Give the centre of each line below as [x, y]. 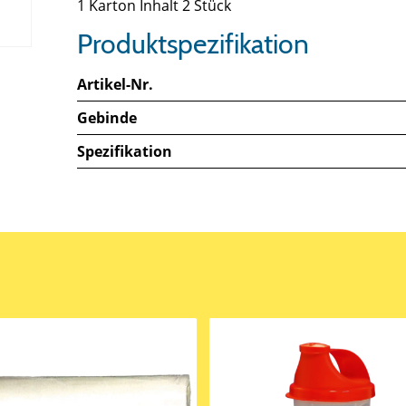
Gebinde [107, 118]
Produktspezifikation [193, 44]
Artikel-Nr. [116, 85]
